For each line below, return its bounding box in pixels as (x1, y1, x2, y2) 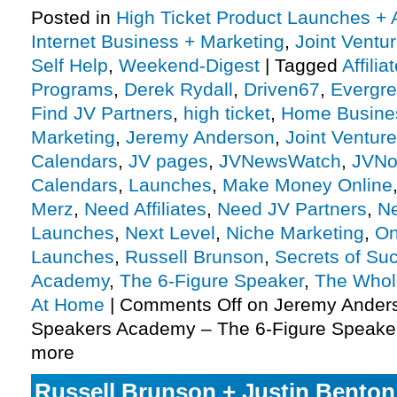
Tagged (275, 55, 338, 76)
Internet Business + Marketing (31, 31, 284, 52)
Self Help (31, 55, 108, 76)
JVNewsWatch (219, 151, 341, 172)
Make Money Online (222, 175, 393, 196)
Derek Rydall (124, 79, 233, 100)
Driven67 (244, 79, 320, 100)
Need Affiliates (84, 198, 206, 220)
